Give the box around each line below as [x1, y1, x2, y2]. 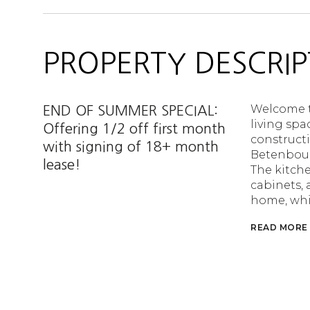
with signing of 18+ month [43, 140, 219, 154]
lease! [43, 158, 80, 172]
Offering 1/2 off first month [43, 122, 226, 136]
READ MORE [250, 222, 308, 232]
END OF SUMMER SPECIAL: [43, 104, 218, 118]
